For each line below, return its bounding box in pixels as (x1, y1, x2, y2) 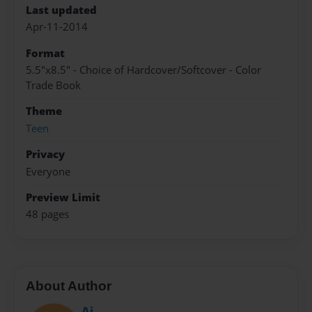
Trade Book (26, 78, 81, 93)
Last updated (26, 2, 97, 17)
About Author (26, 278, 111, 293)
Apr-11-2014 (26, 19, 88, 35)
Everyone (26, 164, 70, 179)
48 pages (26, 207, 69, 222)
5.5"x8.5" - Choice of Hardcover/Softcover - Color (26, 63, 261, 78)
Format (26, 45, 65, 61)
